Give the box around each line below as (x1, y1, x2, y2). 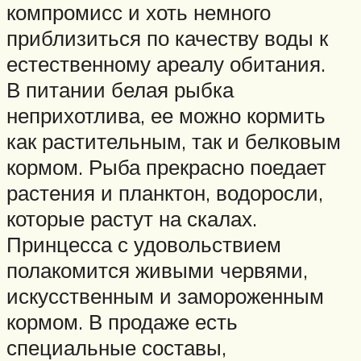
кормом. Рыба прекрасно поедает (6, 154, 326, 180)
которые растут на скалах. (6, 205, 257, 232)
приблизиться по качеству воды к (6, 25, 328, 52)
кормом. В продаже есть (6, 309, 238, 335)
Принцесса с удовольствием (6, 231, 281, 258)
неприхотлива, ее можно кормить (6, 102, 326, 129)
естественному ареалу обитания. (6, 51, 326, 77)
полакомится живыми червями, (6, 257, 308, 284)
